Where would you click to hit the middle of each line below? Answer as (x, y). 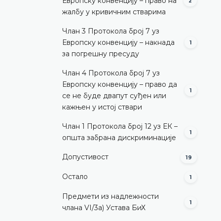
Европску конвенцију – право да (120, 84)
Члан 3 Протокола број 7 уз (111, 31)
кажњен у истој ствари (102, 107)
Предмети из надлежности (110, 196)
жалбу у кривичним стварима (114, 12)
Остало (75, 177)
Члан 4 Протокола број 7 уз (111, 73)
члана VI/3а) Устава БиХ (104, 207)
